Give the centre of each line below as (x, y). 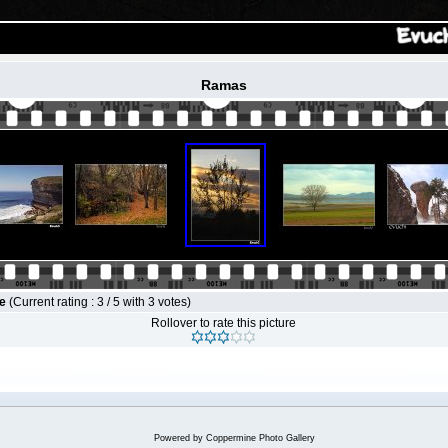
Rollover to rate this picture (223, 323)
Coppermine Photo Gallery (260, 438)
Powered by (179, 438)
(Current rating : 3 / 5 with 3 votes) (100, 302)
